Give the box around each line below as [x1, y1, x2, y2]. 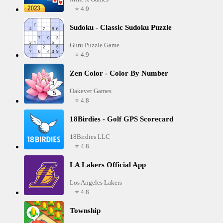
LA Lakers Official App [70, 161, 146, 169]
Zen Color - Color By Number [70, 69, 168, 78]
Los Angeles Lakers [70, 179, 122, 187]
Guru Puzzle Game [70, 41, 119, 49]
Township [70, 207, 101, 215]
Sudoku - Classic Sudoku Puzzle [70, 23, 172, 32]
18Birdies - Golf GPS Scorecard [70, 115, 173, 123]
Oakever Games [70, 87, 111, 95]
